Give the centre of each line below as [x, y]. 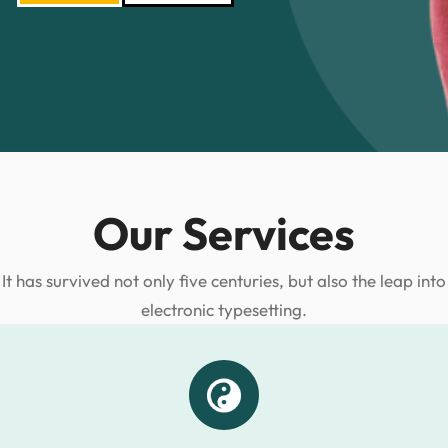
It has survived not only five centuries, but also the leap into [224, 280]
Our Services [224, 233]
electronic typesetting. [224, 309]
